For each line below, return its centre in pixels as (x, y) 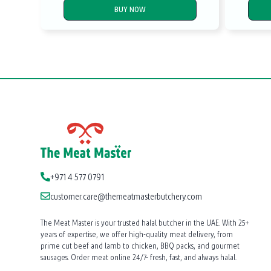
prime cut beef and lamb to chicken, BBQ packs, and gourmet (140, 245)
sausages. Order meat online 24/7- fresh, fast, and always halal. (139, 257)
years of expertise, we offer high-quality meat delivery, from (137, 234)
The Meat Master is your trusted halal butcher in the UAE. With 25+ (145, 222)
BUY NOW (130, 9)
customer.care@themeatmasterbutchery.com (126, 196)
